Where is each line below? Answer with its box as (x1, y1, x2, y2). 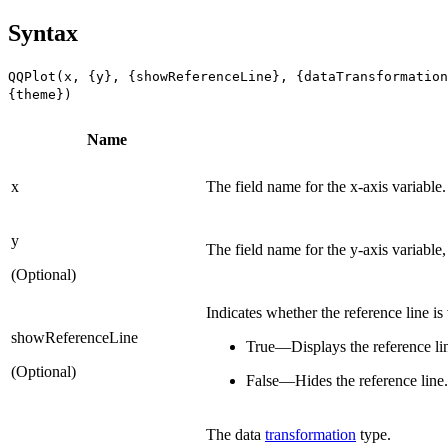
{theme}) (8, 86, 72, 102)
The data (206, 425, 265, 443)
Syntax (8, 19, 78, 46)
